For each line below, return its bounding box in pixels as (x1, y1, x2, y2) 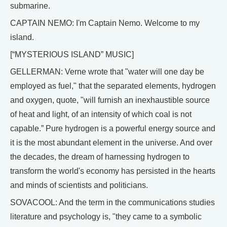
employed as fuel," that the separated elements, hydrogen (10, 81, 216, 90)
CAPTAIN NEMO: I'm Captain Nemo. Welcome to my (10, 18, 200, 27)
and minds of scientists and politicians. (10, 180, 148, 190)
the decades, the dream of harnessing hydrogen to (10, 152, 190, 161)
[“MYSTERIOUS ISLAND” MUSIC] (10, 50, 134, 59)
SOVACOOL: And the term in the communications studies (10, 198, 215, 207)
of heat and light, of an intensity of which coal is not (10, 109, 192, 119)
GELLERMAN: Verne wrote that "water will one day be (10, 67, 204, 76)
